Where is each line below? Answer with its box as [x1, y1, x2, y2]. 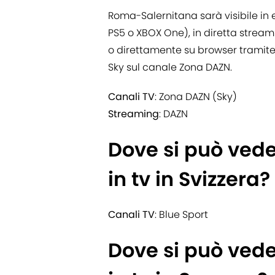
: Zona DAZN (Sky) [155, 90, 237, 104]
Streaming [108, 107, 159, 122]
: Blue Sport [155, 207, 208, 222]
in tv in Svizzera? [108, 165, 270, 193]
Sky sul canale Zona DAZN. [108, 60, 232, 75]
